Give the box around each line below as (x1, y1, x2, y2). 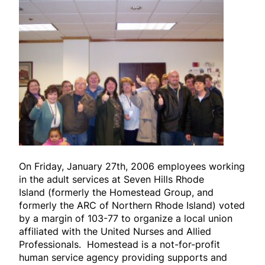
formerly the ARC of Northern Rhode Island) (19, 199, 216, 212)
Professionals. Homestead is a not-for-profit (19, 238, 220, 251)
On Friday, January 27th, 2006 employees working (19, 160, 245, 173)
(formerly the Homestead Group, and (48, 186, 214, 199)
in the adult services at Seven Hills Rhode (19, 173, 204, 186)
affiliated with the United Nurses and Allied (19, 225, 211, 238)
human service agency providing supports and (19, 251, 227, 264)
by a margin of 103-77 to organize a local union (19, 212, 232, 225)
